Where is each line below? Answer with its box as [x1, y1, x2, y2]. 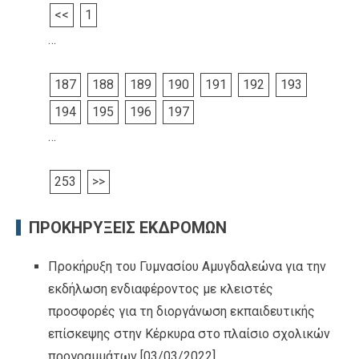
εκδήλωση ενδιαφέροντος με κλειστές [48, 280, 273, 296]
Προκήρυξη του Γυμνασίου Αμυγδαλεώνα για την [48, 258, 326, 274]
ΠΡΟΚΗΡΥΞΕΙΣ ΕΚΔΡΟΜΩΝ [29, 217, 227, 237]
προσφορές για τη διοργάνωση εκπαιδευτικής [48, 303, 315, 319]
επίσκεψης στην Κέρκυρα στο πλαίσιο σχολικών [48, 325, 330, 341]
